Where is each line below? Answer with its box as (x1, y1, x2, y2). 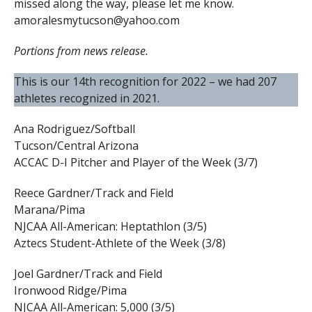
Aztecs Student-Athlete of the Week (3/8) (13, 235, 226, 251)
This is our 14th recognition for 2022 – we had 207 (13, 74, 276, 90)
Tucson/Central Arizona (13, 138, 139, 154)
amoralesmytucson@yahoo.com (13, 13, 180, 29)
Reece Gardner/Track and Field (13, 185, 173, 201)
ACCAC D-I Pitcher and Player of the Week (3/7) (13, 155, 258, 171)
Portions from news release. (13, 43, 148, 59)
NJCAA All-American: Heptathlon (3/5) (13, 219, 207, 235)
